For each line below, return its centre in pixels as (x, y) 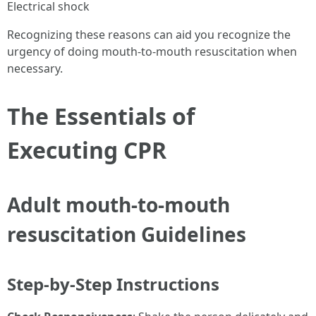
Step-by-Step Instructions (113, 284)
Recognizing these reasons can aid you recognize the (149, 35)
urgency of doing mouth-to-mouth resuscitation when (152, 52)
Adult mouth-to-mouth (119, 205)
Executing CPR (87, 150)
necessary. (35, 69)
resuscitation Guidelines (127, 235)
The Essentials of (101, 116)
